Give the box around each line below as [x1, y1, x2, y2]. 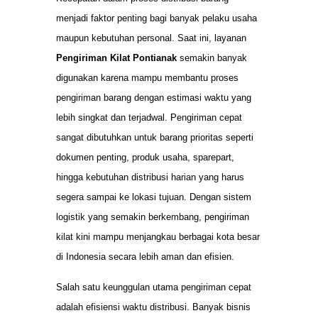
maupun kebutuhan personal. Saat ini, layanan [56, 33, 246, 44]
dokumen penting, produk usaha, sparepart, [56, 152, 234, 163]
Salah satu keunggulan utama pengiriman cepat [56, 281, 251, 292]
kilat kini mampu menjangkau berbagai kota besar [56, 231, 260, 243]
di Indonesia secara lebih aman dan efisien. [56, 251, 234, 263]
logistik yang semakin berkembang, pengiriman [56, 212, 249, 223]
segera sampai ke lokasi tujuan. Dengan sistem [56, 192, 251, 203]
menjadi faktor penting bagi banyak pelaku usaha [56, 13, 257, 24]
